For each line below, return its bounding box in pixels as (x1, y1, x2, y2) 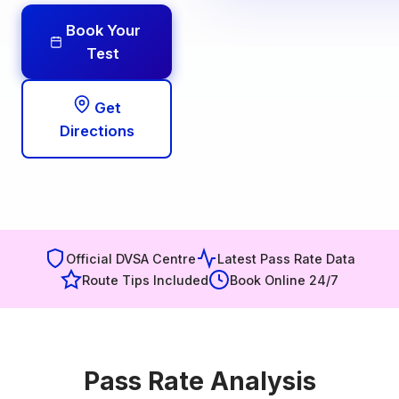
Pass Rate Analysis (83, 366, 316, 396)
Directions (59, 122, 134, 140)
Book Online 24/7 (230, 272, 338, 288)
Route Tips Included (82, 272, 208, 288)
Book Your (65, 21, 141, 39)
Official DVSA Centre (65, 250, 196, 266)
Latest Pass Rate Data (216, 250, 355, 266)
